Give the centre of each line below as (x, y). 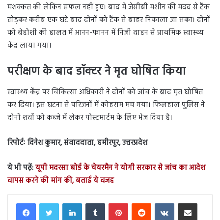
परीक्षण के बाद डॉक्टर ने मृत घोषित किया (96, 72)
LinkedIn (93, 202)
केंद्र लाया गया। (29, 46)
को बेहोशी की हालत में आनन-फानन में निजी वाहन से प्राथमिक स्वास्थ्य (106, 33)
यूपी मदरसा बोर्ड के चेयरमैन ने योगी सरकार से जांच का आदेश (120, 168)
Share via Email (204, 202)
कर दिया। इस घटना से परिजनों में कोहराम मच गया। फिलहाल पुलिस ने (106, 105)
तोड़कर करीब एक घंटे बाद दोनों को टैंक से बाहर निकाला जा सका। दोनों (109, 20)
